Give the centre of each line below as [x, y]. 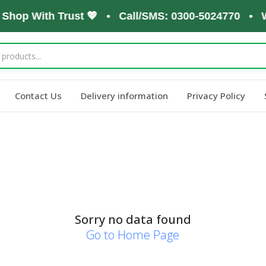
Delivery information [124, 96]
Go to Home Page [133, 235]
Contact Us [38, 96]
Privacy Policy [216, 96]
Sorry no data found [133, 219]
